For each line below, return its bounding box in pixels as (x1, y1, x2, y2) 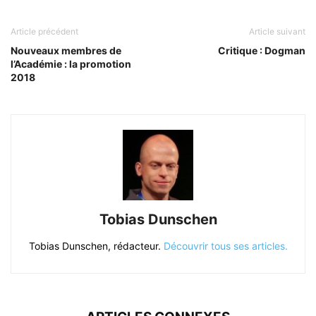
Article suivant (249, 25, 305, 37)
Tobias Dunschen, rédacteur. (28, 239, 164, 252)
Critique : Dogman (218, 44, 305, 56)
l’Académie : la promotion (11, 57, 131, 70)
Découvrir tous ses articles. (163, 239, 288, 252)
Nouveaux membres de (11, 44, 121, 56)
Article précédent (11, 25, 78, 37)
